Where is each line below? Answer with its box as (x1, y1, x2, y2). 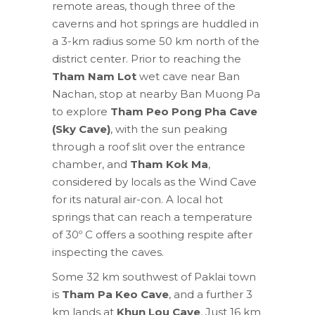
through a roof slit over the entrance (52, 139, 245, 153)
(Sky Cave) (52, 122, 110, 136)
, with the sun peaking (110, 122, 227, 136)
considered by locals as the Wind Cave (52, 174, 257, 188)
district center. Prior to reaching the (52, 51, 241, 65)
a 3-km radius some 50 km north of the (52, 34, 259, 48)
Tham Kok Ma (130, 157, 208, 171)
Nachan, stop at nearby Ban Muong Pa (52, 86, 260, 101)
